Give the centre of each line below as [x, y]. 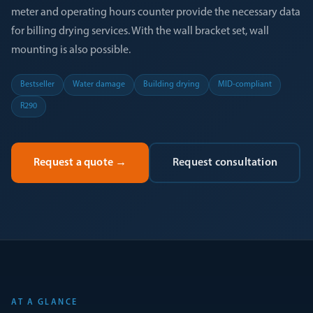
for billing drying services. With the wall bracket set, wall [140, 31]
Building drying [172, 85]
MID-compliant [245, 85]
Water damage [99, 85]
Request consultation [225, 162]
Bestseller [37, 85]
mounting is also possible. [71, 50]
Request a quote [73, 162]
